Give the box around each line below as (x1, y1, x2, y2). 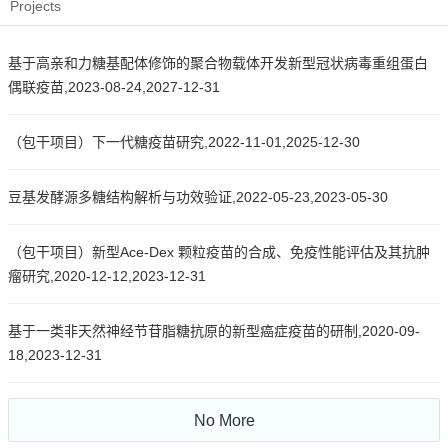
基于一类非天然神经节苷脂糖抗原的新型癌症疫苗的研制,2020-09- (8, 323, 420, 339)
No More (193, 412, 255, 429)
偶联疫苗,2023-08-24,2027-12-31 (8, 79, 220, 95)
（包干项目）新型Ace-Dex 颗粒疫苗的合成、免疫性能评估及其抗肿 (8, 244, 430, 260)
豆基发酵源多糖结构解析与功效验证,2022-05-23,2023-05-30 (8, 189, 388, 205)
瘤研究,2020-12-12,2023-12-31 (8, 268, 206, 284)
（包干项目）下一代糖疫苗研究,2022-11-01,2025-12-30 (8, 134, 360, 150)
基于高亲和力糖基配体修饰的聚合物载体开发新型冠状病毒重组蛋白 (8, 55, 428, 71)
